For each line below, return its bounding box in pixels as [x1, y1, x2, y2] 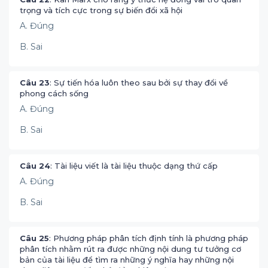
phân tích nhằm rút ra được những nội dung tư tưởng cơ [20, 244, 241, 254]
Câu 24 [20, 161, 50, 170]
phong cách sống [20, 89, 89, 98]
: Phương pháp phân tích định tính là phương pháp [49, 233, 248, 243]
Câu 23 [20, 78, 50, 87]
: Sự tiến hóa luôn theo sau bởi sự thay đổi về [50, 78, 228, 87]
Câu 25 [20, 233, 49, 243]
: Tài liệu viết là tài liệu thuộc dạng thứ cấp [50, 161, 218, 170]
